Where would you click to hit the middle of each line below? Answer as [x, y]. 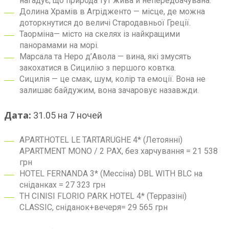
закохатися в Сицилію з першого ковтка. [98, 68]
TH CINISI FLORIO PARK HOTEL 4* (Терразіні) [103, 196]
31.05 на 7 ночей [67, 115]
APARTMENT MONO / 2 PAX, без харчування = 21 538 [119, 151]
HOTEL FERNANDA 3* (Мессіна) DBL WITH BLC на [111, 174]
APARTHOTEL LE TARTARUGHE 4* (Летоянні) [101, 140]
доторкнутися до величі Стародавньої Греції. [105, 23]
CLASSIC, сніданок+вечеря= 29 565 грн [94, 207]
